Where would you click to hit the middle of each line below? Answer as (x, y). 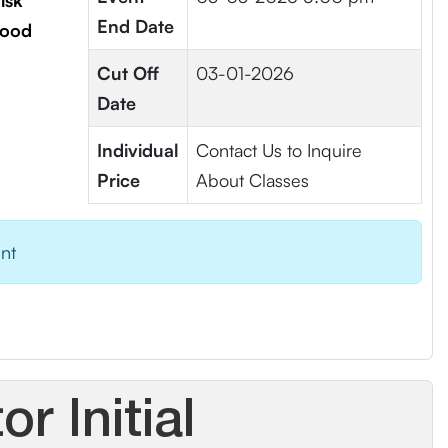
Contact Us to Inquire (278, 150)
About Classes (252, 180)
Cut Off (127, 73)
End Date (135, 26)
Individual (137, 150)
